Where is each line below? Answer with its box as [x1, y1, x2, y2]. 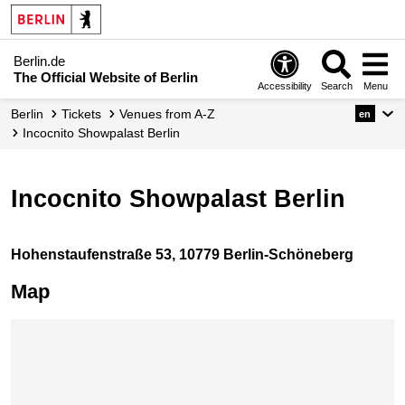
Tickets [69, 107, 101, 121]
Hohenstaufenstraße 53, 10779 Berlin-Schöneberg [11, 247, 353, 263]
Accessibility [258, 80, 313, 91]
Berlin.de [14, 52, 65, 69]
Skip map [11, 321, 71, 337]
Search [320, 80, 353, 91]
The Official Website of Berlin [14, 69, 198, 85]
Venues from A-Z [127, 107, 215, 121]
